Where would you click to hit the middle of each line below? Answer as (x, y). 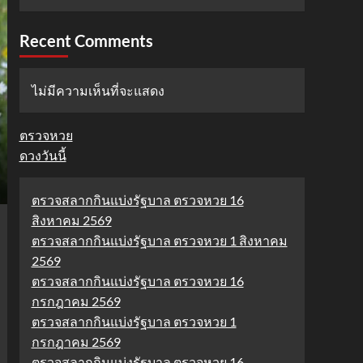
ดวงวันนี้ (43, 155)
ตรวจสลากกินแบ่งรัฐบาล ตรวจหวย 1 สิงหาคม (159, 240)
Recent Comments (86, 41)
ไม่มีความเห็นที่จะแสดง (98, 90)
